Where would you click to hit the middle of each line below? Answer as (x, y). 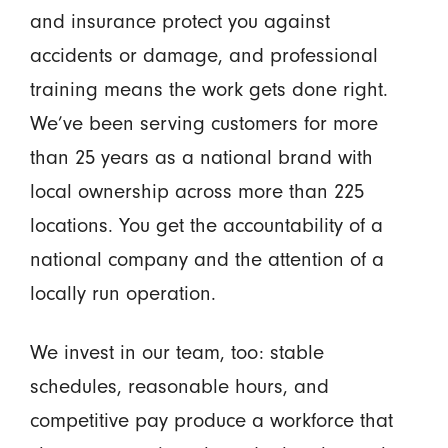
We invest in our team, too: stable (176, 352)
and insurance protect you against (179, 21)
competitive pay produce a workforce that (211, 420)
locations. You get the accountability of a (206, 225)
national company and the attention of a (206, 259)
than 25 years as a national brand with (201, 157)
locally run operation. (122, 293)
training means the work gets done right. (208, 89)
